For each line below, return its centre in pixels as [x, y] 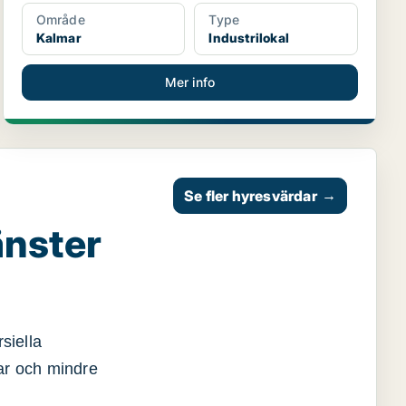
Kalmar [58, 38]
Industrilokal [249, 38]
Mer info [190, 82]
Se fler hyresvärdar [250, 196]
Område [60, 19]
